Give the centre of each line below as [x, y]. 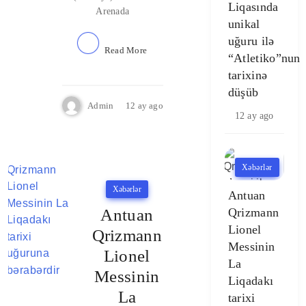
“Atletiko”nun [264, 58]
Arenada [113, 11]
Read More [126, 50]
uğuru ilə [251, 41]
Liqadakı [251, 280]
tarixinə [248, 75]
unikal [244, 24]
